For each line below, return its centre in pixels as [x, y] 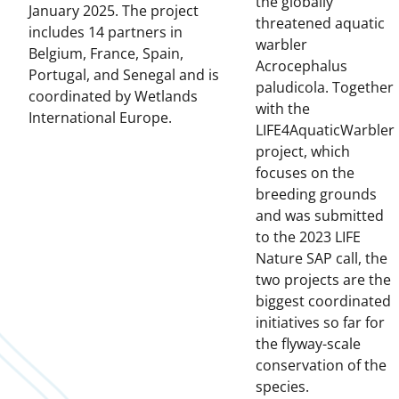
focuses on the [305, 173]
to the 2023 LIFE [308, 237]
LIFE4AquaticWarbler [325, 130]
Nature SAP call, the [322, 259]
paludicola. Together [325, 88]
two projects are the [323, 280]
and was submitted [320, 216]
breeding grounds [316, 195]
